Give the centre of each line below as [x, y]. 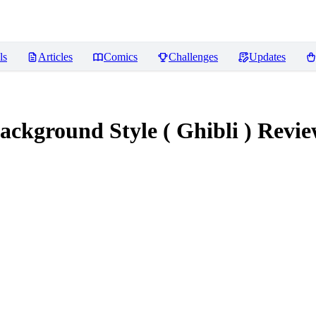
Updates [267, 57]
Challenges [193, 57]
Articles [55, 57]
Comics [121, 57]
